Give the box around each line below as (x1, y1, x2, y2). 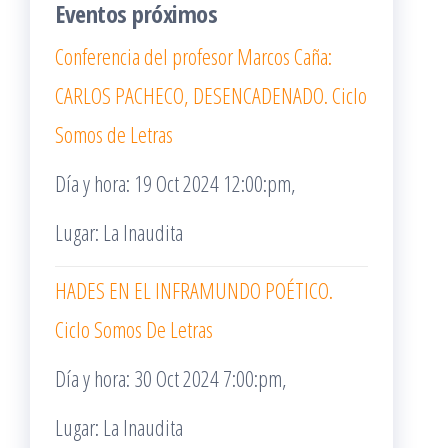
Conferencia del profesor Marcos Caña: (55, 41, 332, 71)
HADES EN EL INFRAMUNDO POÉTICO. (55, 275, 333, 305)
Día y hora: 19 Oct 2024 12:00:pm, (55, 168, 296, 198)
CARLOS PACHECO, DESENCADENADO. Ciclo (55, 80, 367, 110)
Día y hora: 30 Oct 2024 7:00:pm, (55, 363, 287, 393)
